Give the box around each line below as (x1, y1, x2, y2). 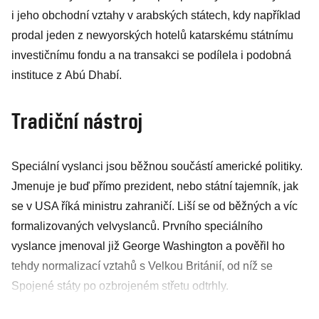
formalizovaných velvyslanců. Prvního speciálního (11, 220, 263, 232)
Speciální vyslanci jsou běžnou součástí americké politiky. (11, 160, 303, 172)
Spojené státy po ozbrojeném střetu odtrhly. (11, 280, 229, 292)
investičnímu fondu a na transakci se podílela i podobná (11, 49, 291, 61)
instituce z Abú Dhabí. (11, 69, 122, 81)
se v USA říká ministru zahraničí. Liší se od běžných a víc (11, 200, 298, 212)
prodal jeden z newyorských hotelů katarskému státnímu (11, 29, 293, 41)
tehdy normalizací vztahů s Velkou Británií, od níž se (11, 260, 273, 272)
